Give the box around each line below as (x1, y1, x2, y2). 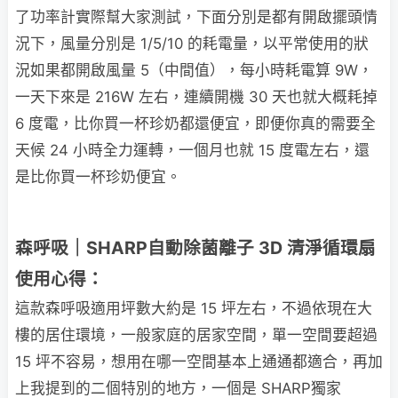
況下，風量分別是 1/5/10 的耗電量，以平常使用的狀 (15, 34, 369, 52)
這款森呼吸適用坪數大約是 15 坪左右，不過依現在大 (15, 298, 372, 317)
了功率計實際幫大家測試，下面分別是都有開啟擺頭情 (15, 7, 378, 26)
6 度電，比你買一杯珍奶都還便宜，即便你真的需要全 (15, 114, 376, 132)
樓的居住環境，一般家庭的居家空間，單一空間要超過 (15, 325, 378, 344)
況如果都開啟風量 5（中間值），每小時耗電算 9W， (15, 60, 373, 79)
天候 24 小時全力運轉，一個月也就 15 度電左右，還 (15, 140, 370, 159)
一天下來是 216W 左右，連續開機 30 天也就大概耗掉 (15, 87, 378, 106)
